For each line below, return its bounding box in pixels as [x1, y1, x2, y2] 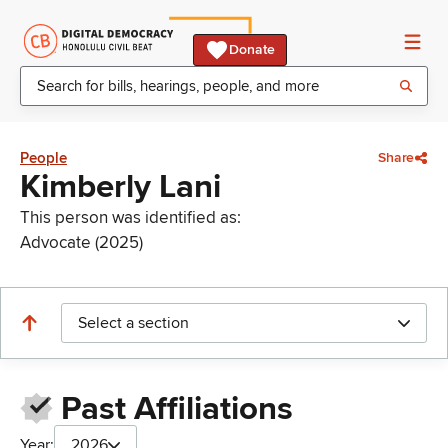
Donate [229, 41, 275, 58]
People [20, 149, 67, 167]
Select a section [78, 313, 189, 333]
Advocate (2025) [20, 232, 143, 253]
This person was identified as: [20, 207, 241, 228]
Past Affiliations [60, 389, 293, 430]
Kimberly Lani [20, 167, 221, 207]
